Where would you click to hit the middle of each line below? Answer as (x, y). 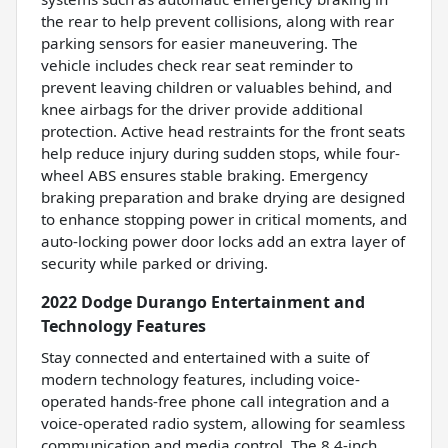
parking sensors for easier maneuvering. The (199, 42)
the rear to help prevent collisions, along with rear (217, 20)
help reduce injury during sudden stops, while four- (220, 152)
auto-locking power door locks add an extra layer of (223, 240)
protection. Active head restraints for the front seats (223, 130)
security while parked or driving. (154, 262)
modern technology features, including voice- (200, 378)
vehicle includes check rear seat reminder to (197, 64)
